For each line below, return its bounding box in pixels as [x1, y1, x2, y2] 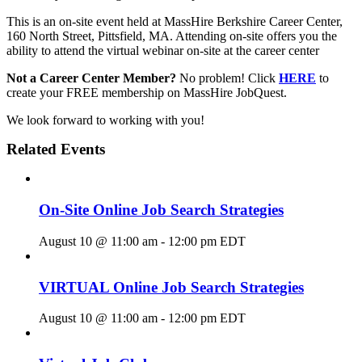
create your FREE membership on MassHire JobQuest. [6, 86, 287, 100]
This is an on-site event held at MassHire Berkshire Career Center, [6, 15, 343, 29]
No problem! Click [176, 71, 279, 86]
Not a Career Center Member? [6, 71, 176, 86]
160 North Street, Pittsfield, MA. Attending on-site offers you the [6, 29, 337, 44]
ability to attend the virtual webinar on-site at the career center [6, 44, 319, 58]
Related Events [6, 141, 105, 158]
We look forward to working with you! [6, 113, 204, 128]
